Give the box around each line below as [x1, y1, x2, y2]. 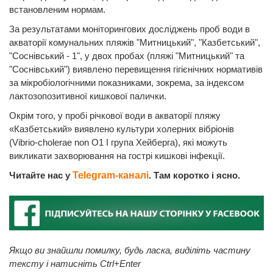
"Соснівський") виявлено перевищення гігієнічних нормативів [9, 63, 263, 74]
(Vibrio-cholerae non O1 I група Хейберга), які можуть [9, 136, 227, 147]
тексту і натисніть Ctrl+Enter [9, 258, 141, 269]
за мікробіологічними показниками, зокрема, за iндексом [9, 77, 244, 88]
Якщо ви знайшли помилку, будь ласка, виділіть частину [9, 244, 250, 255]
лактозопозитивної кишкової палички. [9, 90, 166, 101]
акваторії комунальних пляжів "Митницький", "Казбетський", [9, 37, 260, 48]
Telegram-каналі [73, 169, 149, 180]
